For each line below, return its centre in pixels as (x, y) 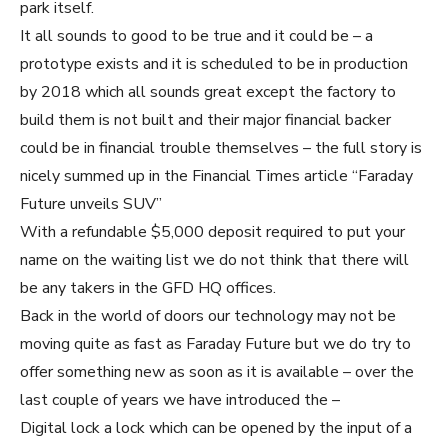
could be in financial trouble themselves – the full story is (221, 148)
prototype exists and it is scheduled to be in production (214, 64)
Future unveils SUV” (91, 204)
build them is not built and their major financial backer (205, 120)
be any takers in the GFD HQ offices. (148, 288)
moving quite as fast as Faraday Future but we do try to (215, 344)
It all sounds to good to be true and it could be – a (196, 36)
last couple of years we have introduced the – (180, 400)
